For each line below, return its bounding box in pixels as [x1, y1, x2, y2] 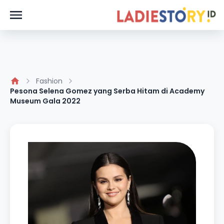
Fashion [36, 76, 62, 86]
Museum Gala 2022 [10, 96, 80, 106]
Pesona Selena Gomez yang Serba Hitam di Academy [10, 86, 204, 96]
